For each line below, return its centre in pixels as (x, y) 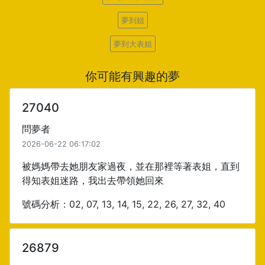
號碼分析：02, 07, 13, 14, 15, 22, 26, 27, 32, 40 (124, 204)
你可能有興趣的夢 (132, 76)
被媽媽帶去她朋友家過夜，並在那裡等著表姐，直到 (131, 166)
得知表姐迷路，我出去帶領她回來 (93, 180)
